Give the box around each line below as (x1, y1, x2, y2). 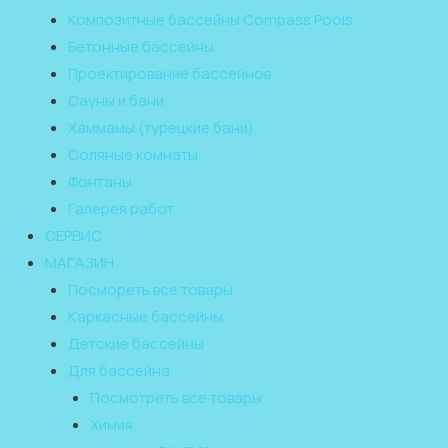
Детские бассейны (67, 333, 204, 355)
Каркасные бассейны (67, 306, 223, 328)
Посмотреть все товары (90, 387, 262, 409)
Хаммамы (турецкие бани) (67, 117, 254, 139)
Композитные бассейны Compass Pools (67, 9, 353, 31)
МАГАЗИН (45, 252, 114, 274)
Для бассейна (67, 360, 170, 382)
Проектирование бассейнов (67, 63, 271, 85)
